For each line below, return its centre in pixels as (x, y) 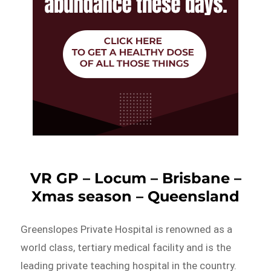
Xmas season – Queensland (135, 196)
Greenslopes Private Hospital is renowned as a (127, 229)
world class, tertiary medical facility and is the (126, 247)
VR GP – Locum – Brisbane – (135, 178)
